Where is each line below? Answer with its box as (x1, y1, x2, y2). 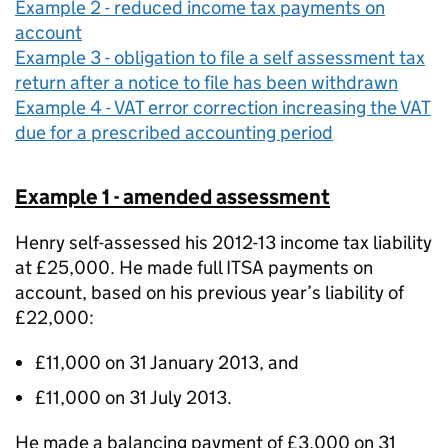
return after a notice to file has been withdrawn (15, 71, 398, 94)
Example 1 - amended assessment (15, 184, 330, 210)
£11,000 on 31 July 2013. (35, 386, 232, 409)
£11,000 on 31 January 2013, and (35, 351, 299, 374)
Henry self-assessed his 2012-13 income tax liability (15, 231, 432, 254)
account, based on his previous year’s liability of (15, 281, 404, 304)
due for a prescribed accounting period (15, 121, 333, 144)
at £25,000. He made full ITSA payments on (15, 256, 373, 279)
